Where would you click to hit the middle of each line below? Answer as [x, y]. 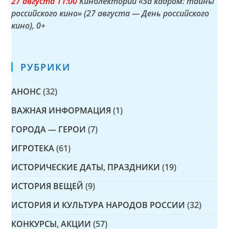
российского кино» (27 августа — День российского [110, 14]
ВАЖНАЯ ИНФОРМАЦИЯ [61, 111]
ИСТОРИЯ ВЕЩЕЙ [48, 186]
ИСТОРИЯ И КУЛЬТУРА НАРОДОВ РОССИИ [98, 205]
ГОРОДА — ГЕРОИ [49, 130]
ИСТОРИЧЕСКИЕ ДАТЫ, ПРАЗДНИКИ [86, 167]
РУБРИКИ [46, 67]
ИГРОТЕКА [33, 148]
